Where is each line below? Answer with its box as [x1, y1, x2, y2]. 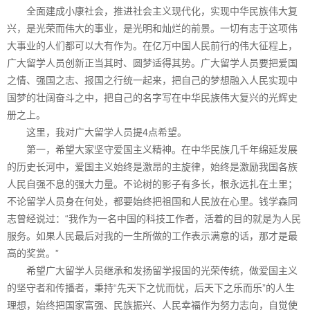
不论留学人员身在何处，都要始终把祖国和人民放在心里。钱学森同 [7, 195, 298, 207]
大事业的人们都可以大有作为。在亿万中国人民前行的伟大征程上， [7, 39, 298, 51]
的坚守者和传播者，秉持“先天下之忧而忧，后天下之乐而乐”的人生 [7, 282, 295, 293]
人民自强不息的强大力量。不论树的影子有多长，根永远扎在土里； [7, 178, 298, 190]
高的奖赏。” [7, 247, 59, 259]
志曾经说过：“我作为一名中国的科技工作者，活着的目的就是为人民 [7, 212, 301, 224]
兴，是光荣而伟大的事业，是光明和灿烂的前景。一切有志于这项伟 [7, 22, 298, 34]
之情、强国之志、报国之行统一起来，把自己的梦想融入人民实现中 [7, 74, 298, 86]
